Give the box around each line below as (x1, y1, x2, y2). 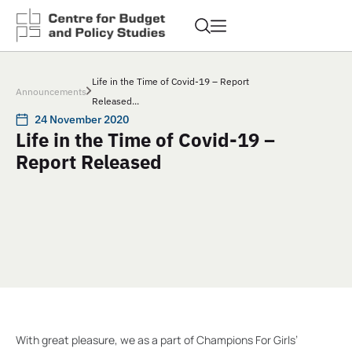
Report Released (16, 149, 162, 175)
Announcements (16, 85, 86, 97)
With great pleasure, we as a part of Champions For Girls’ (16, 332, 298, 348)
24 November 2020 (35, 112, 129, 127)
